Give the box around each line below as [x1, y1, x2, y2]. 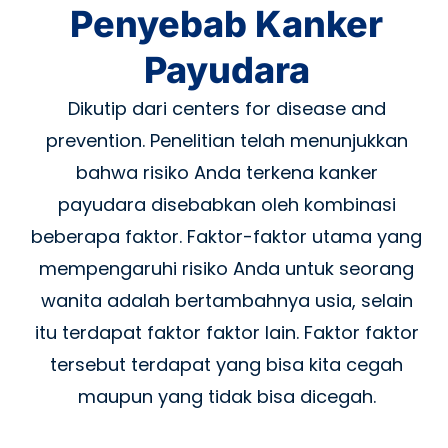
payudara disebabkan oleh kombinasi [57, 191, 396, 217]
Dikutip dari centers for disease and [67, 95, 386, 121]
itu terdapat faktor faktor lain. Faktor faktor [34, 319, 419, 345]
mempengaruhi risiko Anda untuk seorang [39, 255, 414, 281]
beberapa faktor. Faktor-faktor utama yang [31, 223, 422, 249]
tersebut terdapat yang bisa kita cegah [50, 351, 403, 377]
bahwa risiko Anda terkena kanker [75, 159, 378, 185]
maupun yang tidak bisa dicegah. [77, 383, 376, 409]
